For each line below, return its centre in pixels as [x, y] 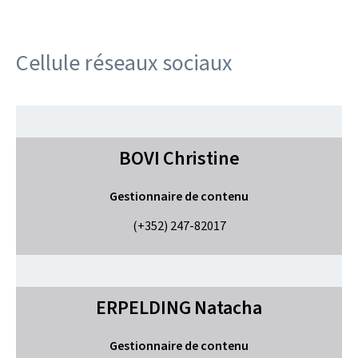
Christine [201, 158]
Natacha [228, 308]
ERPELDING [143, 308]
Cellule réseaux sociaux [124, 63]
